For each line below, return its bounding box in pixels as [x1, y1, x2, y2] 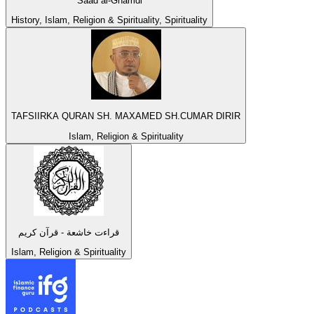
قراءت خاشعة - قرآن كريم [18, 227, 119, 238]
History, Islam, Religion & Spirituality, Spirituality [11, 15, 207, 26]
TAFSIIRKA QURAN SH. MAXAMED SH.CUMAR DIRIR [11, 111, 240, 122]
